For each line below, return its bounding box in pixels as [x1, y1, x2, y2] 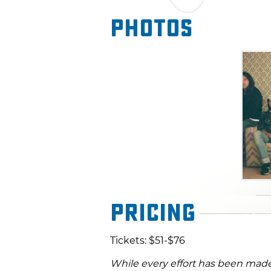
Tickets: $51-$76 [110, 235, 185, 247]
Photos [110, 14, 193, 43]
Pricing [110, 198, 195, 227]
